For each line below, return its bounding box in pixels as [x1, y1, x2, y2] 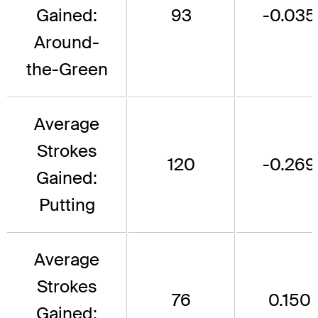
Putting [38, 193, 95, 216]
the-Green [26, 57, 108, 80]
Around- [34, 31, 99, 53]
